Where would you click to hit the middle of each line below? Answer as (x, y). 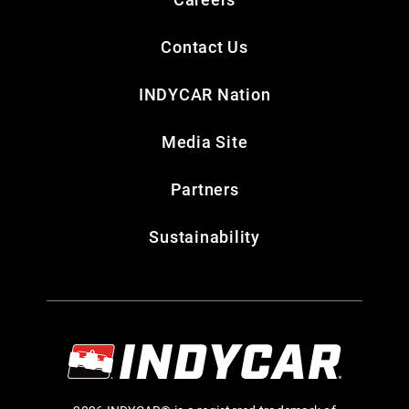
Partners (204, 189)
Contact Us (204, 47)
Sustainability (204, 237)
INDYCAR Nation (204, 94)
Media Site (204, 142)
